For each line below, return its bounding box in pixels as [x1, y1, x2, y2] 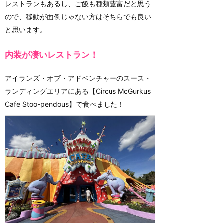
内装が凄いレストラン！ [5, 50, 98, 60]
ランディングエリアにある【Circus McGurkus [5, 86, 151, 95]
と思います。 [5, 25, 47, 34]
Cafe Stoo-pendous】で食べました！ [5, 99, 124, 108]
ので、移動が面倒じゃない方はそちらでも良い [5, 12, 151, 21]
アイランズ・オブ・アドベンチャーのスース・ [5, 73, 151, 82]
